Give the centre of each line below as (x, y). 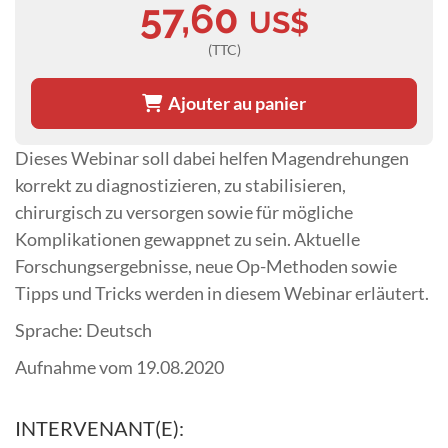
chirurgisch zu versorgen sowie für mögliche (184, 211)
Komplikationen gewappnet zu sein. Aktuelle (187, 238)
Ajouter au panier (234, 102)
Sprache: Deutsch (83, 329)
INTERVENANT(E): (99, 428)
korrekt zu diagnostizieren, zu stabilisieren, (180, 184)
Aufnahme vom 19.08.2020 (119, 366)
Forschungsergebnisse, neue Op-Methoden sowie (206, 265)
